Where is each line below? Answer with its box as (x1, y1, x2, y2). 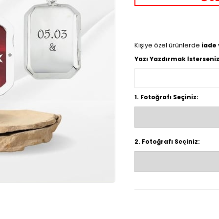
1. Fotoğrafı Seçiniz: (134, 92, 198, 101)
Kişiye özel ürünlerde (134, 41, 201, 49)
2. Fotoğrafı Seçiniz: (134, 137, 200, 146)
